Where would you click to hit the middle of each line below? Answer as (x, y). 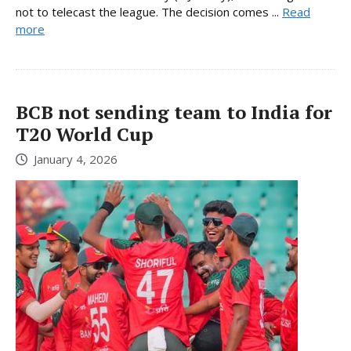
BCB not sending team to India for (174, 112)
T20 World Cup (84, 134)
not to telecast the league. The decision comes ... (149, 11)
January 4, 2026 (76, 159)
